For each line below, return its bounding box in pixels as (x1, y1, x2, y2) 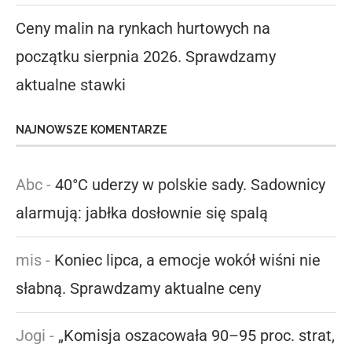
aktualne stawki (16, 75, 126, 94)
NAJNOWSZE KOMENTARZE (16, 123, 167, 136)
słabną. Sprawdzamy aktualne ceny (16, 278, 261, 298)
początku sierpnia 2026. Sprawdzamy (16, 46, 276, 66)
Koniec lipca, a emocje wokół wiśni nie (54, 250, 321, 269)
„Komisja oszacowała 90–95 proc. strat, (58, 325, 335, 345)
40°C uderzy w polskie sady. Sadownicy (55, 174, 325, 194)
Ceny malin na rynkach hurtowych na (16, 18, 270, 38)
